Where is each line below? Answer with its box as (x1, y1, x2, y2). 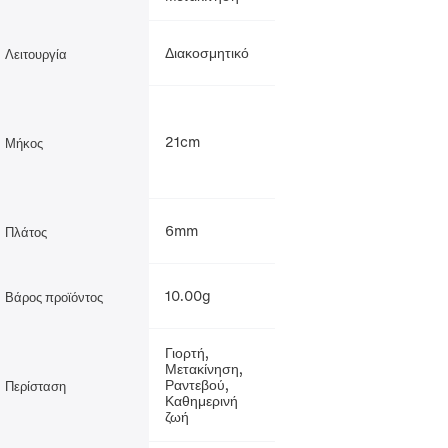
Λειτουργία (4, 45, 67, 61)
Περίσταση (4, 377, 66, 393)
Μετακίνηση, (164, 360, 243, 377)
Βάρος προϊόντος (4, 288, 103, 304)
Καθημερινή (164, 392, 238, 409)
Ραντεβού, (164, 376, 229, 393)
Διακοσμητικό (164, 44, 249, 61)
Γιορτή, (164, 344, 209, 361)
